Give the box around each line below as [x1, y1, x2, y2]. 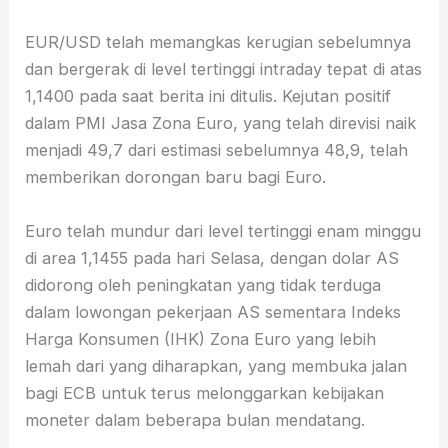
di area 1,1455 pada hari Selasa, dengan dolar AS [25, 248, 400, 269]
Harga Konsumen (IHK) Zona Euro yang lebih [25, 329, 377, 350]
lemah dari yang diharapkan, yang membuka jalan [25, 356, 408, 377]
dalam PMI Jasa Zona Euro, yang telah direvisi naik [25, 113, 417, 134]
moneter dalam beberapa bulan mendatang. [25, 410, 366, 431]
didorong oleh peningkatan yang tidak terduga [25, 275, 382, 296]
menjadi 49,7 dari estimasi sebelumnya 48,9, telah [25, 140, 409, 161]
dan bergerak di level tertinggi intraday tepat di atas [25, 59, 423, 80]
